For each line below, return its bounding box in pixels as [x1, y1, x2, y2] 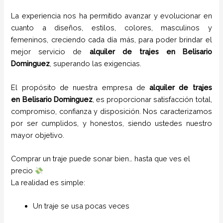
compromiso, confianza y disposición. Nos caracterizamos [11, 107, 212, 115]
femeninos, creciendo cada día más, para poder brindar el [11, 35, 212, 44]
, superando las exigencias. [50, 59, 142, 68]
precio [11, 166, 35, 175]
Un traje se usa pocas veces [33, 202, 130, 211]
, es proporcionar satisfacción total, [92, 95, 212, 104]
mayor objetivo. [11, 130, 73, 139]
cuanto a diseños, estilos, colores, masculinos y [11, 23, 212, 32]
